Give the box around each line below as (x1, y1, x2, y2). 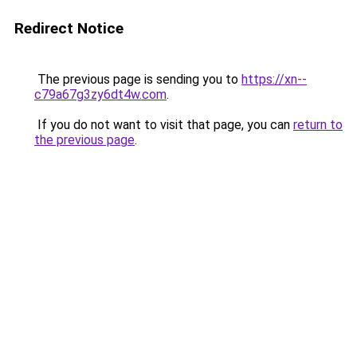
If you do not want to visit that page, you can (34, 117, 293, 132)
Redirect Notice (14, 19, 124, 37)
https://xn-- (241, 72, 307, 87)
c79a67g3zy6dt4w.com (34, 87, 167, 102)
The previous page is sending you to (34, 72, 241, 87)
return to (293, 117, 343, 132)
